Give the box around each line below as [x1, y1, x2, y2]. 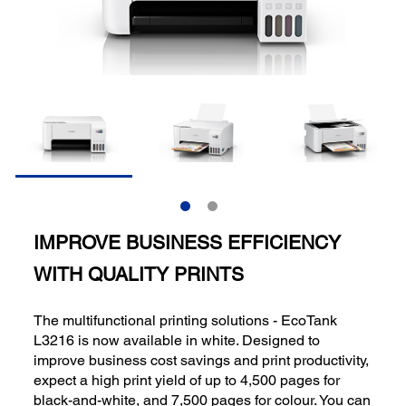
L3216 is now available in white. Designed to [34, 331, 321, 349]
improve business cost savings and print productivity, [34, 351, 370, 369]
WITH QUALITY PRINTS [34, 263, 245, 286]
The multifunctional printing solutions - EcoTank [34, 311, 338, 329]
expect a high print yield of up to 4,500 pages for [34, 371, 341, 389]
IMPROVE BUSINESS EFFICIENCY [34, 231, 342, 255]
